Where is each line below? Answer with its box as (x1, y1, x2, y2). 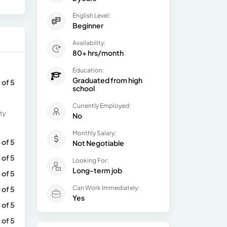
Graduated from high (72, 75, 142, 85)
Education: (72, 66, 104, 74)
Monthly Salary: (72, 129, 116, 137)
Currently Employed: (72, 102, 131, 109)
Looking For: (72, 157, 108, 164)
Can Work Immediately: (72, 184, 139, 192)
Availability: (72, 39, 105, 47)
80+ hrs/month (72, 48, 124, 57)
